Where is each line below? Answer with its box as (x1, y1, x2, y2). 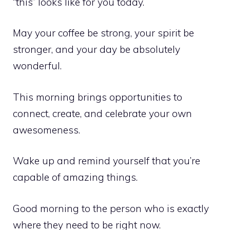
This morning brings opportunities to (13, 90, 182, 103)
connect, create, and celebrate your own (13, 107, 192, 120)
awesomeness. (13, 123, 80, 136)
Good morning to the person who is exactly (13, 202, 209, 215)
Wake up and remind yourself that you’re (13, 155, 200, 167)
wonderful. (13, 60, 62, 72)
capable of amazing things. (13, 171, 138, 184)
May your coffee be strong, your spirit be (13, 27, 194, 40)
